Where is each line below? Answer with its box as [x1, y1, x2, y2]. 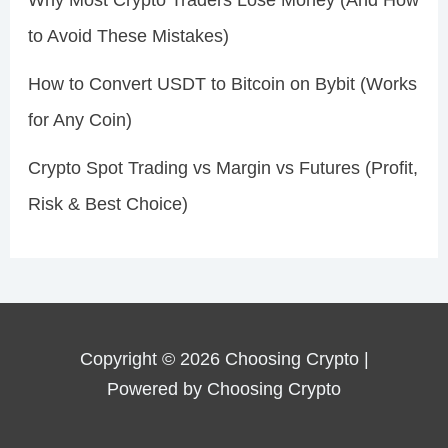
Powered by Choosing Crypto [107, 379, 341, 400]
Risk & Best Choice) [27, 194, 188, 215]
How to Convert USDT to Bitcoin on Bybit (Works [27, 74, 417, 95]
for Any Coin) [27, 110, 132, 131]
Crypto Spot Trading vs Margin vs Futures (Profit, [27, 158, 418, 179]
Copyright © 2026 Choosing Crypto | [79, 349, 369, 370]
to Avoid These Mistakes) [27, 26, 229, 47]
